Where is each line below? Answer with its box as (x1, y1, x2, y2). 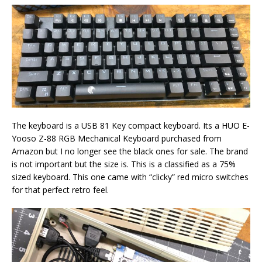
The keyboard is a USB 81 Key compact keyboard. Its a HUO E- (12, 119, 250, 131)
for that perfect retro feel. (12, 184, 109, 195)
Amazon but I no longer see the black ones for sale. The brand (12, 145, 248, 157)
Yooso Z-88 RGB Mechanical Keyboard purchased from (12, 132, 222, 144)
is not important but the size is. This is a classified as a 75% (12, 158, 236, 170)
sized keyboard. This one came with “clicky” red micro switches (12, 171, 249, 182)
